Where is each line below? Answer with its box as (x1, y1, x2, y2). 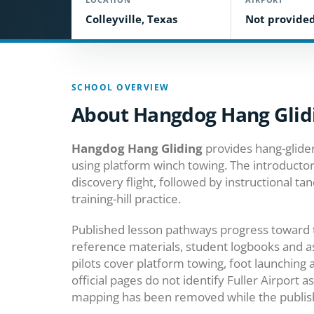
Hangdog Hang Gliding (71, 140, 203, 156)
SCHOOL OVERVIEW (71, 81, 170, 93)
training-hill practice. (71, 191, 181, 207)
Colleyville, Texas (86, 12, 177, 26)
